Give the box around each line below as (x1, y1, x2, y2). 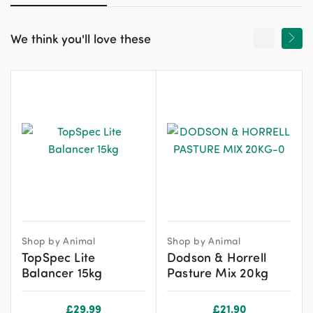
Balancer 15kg (22, 263, 103, 280)
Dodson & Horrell (167, 248, 266, 265)
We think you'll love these (10, 29, 151, 46)
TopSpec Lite (22, 248, 96, 265)
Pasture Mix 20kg (167, 263, 268, 280)
